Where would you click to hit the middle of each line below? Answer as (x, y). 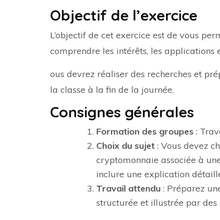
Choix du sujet (125, 146)
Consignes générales (122, 112)
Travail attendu (128, 188)
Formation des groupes (145, 131)
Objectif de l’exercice (124, 15)
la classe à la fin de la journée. (112, 90)
